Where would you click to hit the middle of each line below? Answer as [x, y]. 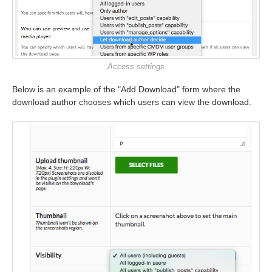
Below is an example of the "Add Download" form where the [126, 90]
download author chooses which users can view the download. [132, 102]
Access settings [136, 67]
